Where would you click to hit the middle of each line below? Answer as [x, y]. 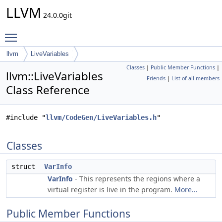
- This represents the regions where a [137, 179]
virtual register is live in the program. [111, 190]
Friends [156, 78]
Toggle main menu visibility [68, 33]
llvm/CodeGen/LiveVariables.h [101, 117]
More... [186, 190]
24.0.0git [56, 15]
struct [27, 166]
